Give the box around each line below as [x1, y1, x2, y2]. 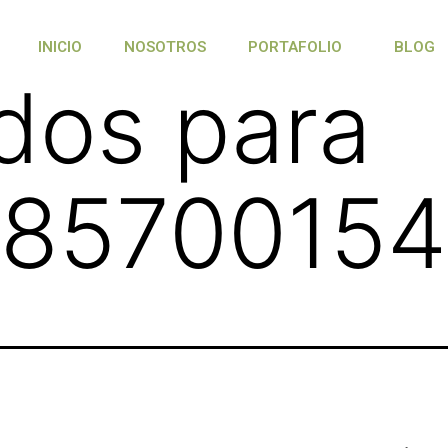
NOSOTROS [124, 37, 207, 56]
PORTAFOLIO [248, 37, 343, 56]
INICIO [38, 37, 83, 56]
